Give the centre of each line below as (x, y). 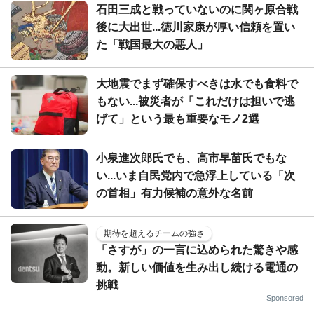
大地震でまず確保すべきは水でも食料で (197, 83)
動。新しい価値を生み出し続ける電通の (197, 267)
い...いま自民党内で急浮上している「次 (196, 175)
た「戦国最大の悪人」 (152, 44)
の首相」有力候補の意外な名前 (175, 193)
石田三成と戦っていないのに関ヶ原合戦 (197, 9)
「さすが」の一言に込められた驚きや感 (197, 250)
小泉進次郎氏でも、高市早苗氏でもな (191, 158)
